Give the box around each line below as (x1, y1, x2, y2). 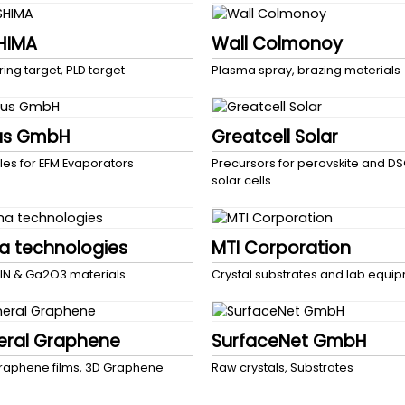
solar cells (212, 173, 271, 189)
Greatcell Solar (212, 125, 338, 150)
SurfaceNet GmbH (212, 329, 367, 354)
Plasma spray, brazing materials (212, 61, 400, 78)
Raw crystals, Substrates (212, 360, 353, 376)
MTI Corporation (212, 235, 351, 260)
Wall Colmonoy (212, 31, 343, 56)
